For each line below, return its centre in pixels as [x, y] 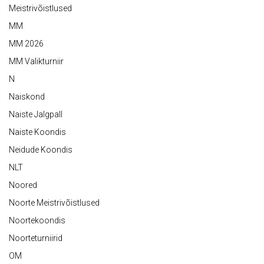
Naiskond [27, 97]
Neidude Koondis [41, 150]
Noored [23, 185]
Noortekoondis [37, 221]
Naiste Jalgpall [36, 115]
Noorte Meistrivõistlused [54, 203]
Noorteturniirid [36, 238]
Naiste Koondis [37, 132]
